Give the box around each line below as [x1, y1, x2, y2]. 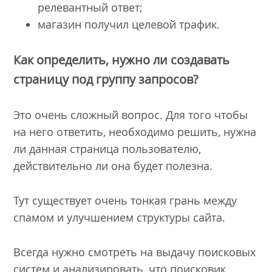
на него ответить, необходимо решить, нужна [13, 124, 257, 140]
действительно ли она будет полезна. [13, 158, 213, 174]
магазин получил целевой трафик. [38, 16, 220, 32]
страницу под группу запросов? [13, 70, 199, 87]
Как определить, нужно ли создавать [13, 51, 230, 68]
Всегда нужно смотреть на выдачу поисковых [13, 244, 256, 259]
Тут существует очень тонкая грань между [13, 193, 237, 208]
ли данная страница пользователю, [13, 141, 202, 157]
